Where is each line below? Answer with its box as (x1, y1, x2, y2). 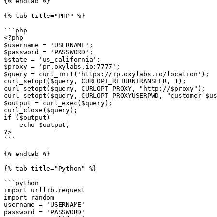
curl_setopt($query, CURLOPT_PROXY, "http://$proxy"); (4, 85, 205, 92)
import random (4, 194, 54, 201)
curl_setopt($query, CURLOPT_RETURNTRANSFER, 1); (4, 77, 186, 85)
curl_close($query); (4, 107, 77, 114)
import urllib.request (4, 186, 85, 194)
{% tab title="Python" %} (4, 165, 97, 172)
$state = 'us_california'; (4, 56, 101, 63)
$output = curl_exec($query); (4, 99, 112, 107)
